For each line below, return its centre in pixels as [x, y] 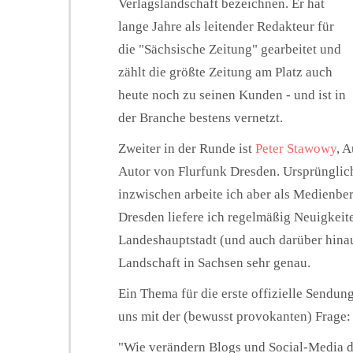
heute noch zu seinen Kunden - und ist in [232, 95]
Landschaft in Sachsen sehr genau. [214, 262]
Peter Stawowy [296, 148]
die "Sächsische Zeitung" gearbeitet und [230, 49]
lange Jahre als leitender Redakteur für [226, 26]
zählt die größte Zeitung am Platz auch [225, 72]
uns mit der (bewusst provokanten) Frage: [234, 316]
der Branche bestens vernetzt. [201, 117]
